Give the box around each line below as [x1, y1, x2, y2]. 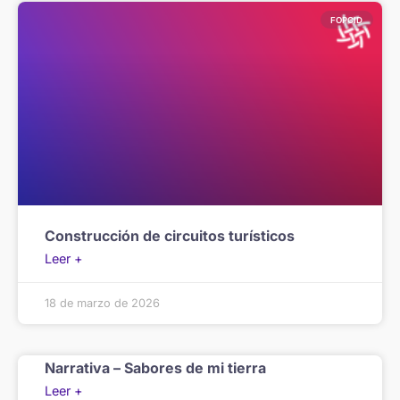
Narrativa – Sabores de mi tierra [45, 359, 266, 378]
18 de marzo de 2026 [45, 296, 160, 311]
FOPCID [330, 14, 363, 25]
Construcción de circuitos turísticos [45, 227, 295, 246]
